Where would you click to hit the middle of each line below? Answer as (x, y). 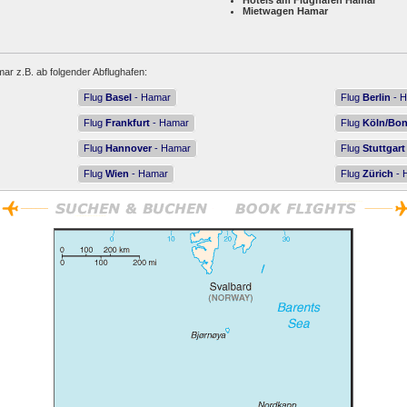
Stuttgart (384, 148)
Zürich (378, 174)
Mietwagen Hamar (285, 11)
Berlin (377, 97)
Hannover (129, 148)
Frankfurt (128, 123)
